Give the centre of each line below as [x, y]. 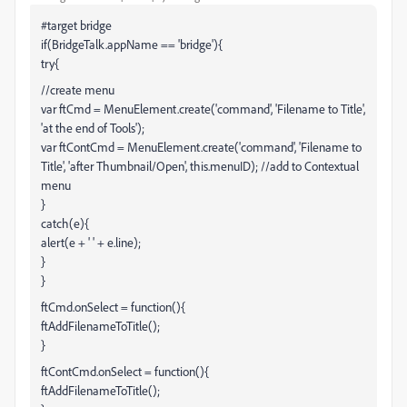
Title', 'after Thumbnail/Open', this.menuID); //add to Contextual [200, 166]
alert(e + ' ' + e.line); [91, 242]
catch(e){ [65, 223]
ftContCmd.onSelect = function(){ [125, 371]
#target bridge [76, 25]
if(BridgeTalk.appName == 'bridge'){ [132, 44]
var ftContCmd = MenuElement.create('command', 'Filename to [201, 147]
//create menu [78, 89]
